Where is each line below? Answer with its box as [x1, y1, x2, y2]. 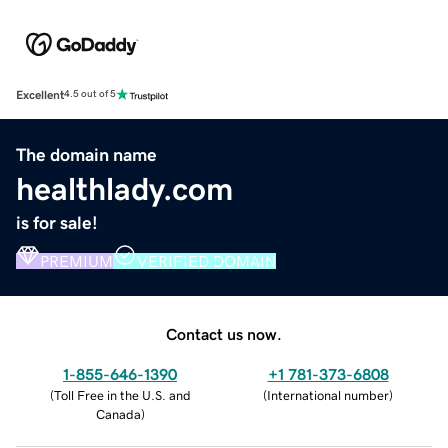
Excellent [16, 88, 64, 101]
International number [267, 388, 389, 402]
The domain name [16, 145, 157, 164]
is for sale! [16, 213, 98, 232]
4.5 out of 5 [64, 89, 116, 100]
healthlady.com [16, 172, 233, 205]
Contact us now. [166, 325, 282, 342]
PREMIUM [40, 252, 113, 269]
